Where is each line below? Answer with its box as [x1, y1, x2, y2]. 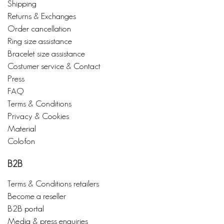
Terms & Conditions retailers [7, 178, 99, 188]
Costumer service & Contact [7, 60, 100, 70]
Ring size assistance [7, 35, 72, 45]
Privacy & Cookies [7, 110, 69, 120]
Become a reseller [7, 190, 66, 200]
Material [7, 123, 36, 133]
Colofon [7, 135, 35, 145]
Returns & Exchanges [7, 10, 76, 20]
